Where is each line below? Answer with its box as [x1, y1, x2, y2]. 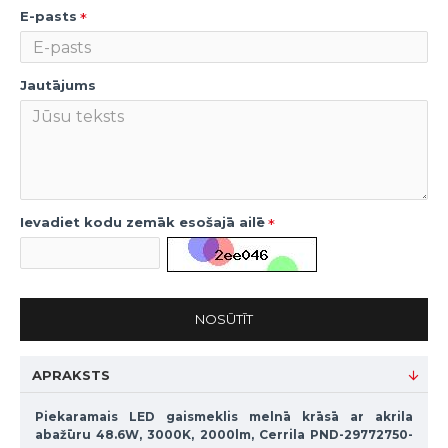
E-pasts [20, 8, 77, 24]
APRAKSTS [32, 367, 110, 383]
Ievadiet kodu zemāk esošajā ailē [20, 214, 265, 230]
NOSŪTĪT [195, 311, 253, 327]
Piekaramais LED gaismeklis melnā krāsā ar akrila [35, 409, 413, 424]
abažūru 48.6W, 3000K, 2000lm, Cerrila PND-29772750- [35, 427, 413, 442]
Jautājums [20, 77, 96, 93]
